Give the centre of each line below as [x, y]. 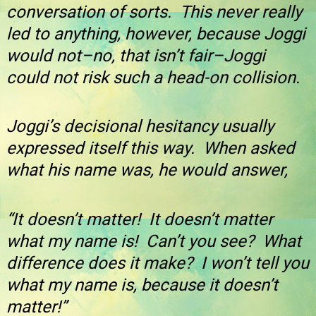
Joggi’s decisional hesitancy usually [140, 127]
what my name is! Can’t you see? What [154, 241]
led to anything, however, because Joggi [156, 34]
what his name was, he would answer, [147, 170]
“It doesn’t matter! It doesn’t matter [140, 219]
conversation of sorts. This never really [154, 12]
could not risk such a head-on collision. [153, 78]
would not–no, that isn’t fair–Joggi [136, 56]
